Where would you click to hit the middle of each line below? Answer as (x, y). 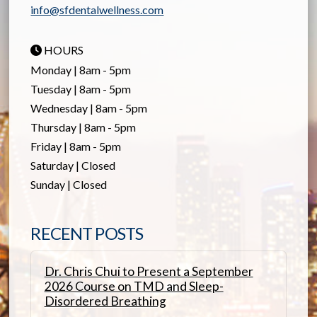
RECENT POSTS (87, 233)
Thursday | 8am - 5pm (83, 127)
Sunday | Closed (69, 184)
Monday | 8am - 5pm (81, 69)
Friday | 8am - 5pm (76, 146)
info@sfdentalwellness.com (97, 9)
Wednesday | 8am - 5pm (89, 108)
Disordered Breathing (105, 301)
